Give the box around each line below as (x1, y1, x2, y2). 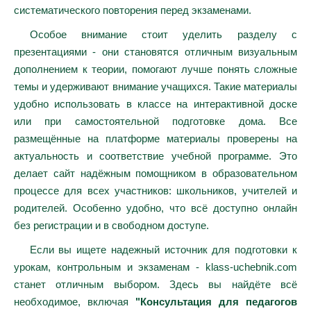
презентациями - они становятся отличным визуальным (14, 46, 297, 58)
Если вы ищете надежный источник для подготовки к (29, 244, 297, 255)
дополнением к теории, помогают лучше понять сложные (14, 63, 297, 75)
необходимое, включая (14, 296, 135, 308)
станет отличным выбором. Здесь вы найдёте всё (14, 278, 297, 290)
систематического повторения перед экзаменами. (14, 4, 251, 16)
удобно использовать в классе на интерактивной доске (14, 98, 297, 110)
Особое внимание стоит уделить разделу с (29, 28, 297, 40)
